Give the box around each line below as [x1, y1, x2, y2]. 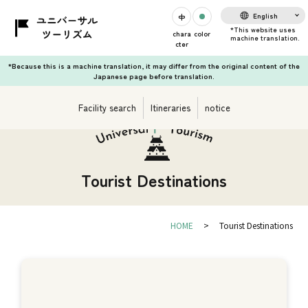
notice [204, 101, 230, 114]
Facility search [78, 101, 136, 114]
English [253, 10, 278, 21]
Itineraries [150, 101, 190, 114]
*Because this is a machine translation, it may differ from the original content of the [8, 60, 300, 71]
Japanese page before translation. [93, 71, 214, 81]
